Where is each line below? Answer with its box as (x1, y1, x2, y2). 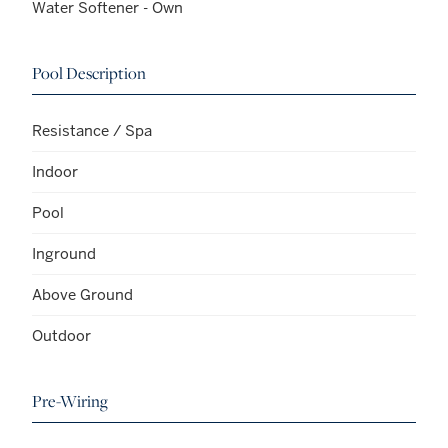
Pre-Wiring (32, 390, 108, 413)
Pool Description (32, 62, 146, 85)
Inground (32, 244, 96, 264)
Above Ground (32, 285, 133, 305)
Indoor (32, 162, 78, 182)
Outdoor (32, 326, 91, 346)
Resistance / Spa (32, 121, 152, 141)
